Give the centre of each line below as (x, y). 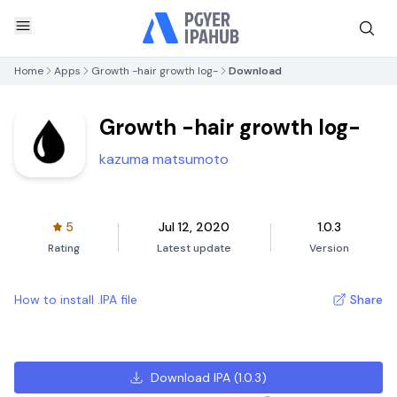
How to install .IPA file (76, 300)
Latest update (195, 248)
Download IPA (191, 378)
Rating (63, 248)
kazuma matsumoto (164, 159)
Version (330, 248)
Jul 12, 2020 (195, 227)
